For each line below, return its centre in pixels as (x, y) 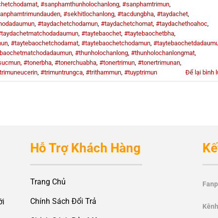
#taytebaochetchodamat (45, 43)
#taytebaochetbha (149, 33)
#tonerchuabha (75, 62)
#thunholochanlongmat (163, 53)
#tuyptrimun (141, 72)
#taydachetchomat (127, 23)
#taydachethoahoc (182, 23)
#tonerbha (37, 62)
